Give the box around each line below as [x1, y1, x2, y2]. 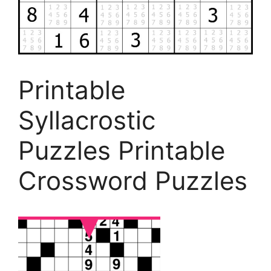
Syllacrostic [18, 105, 155, 135]
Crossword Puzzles [18, 165, 247, 196]
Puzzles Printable [18, 135, 225, 166]
